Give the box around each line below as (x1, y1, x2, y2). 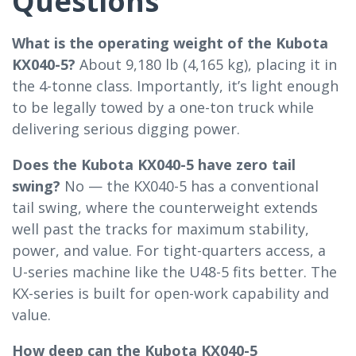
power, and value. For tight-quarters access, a (12, 240, 326, 260)
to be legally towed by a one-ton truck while (12, 97, 314, 117)
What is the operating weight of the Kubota (12, 33, 328, 52)
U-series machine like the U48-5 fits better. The (12, 261, 337, 281)
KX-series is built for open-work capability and (12, 283, 329, 303)
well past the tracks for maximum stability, (12, 219, 309, 238)
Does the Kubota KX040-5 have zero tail (12, 154, 296, 174)
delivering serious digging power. (12, 118, 240, 138)
